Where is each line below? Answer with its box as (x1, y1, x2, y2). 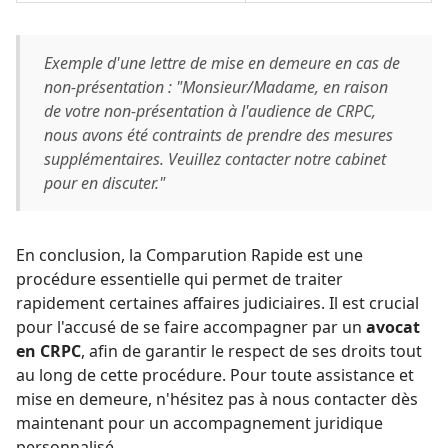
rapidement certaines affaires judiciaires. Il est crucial (16, 291, 419, 314)
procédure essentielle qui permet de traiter (16, 267, 343, 290)
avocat (366, 315, 420, 338)
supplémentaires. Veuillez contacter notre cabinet (44, 147, 386, 170)
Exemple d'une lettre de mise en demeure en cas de (44, 51, 400, 74)
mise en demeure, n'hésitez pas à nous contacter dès (16, 387, 418, 410)
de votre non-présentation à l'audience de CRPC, (44, 99, 376, 122)
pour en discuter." (44, 171, 165, 194)
